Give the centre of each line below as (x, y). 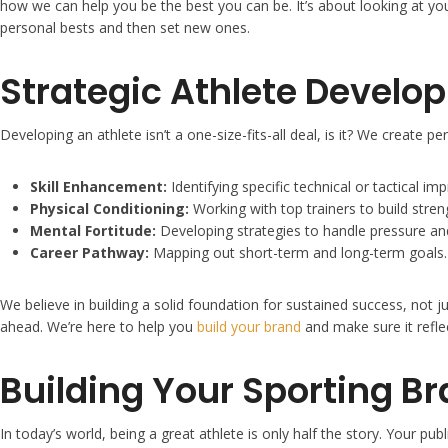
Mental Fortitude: (93, 230)
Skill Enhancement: (98, 186)
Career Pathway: (89, 252)
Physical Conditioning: (109, 208)
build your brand (249, 326)
